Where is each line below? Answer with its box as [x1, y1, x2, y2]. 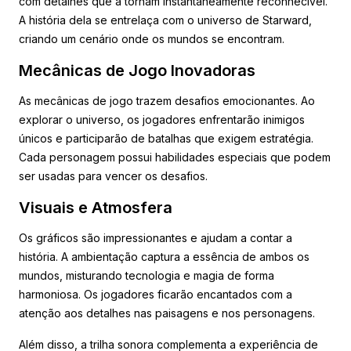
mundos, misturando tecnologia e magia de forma [19, 268, 274, 282]
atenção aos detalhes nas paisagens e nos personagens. [19, 306, 315, 320]
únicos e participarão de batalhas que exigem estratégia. [19, 131, 313, 145]
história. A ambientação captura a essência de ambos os [19, 249, 309, 263]
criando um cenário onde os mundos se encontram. [19, 31, 284, 45]
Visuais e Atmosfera [19, 197, 172, 217]
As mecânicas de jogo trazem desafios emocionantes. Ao [19, 93, 315, 107]
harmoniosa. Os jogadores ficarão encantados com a [19, 287, 292, 301]
